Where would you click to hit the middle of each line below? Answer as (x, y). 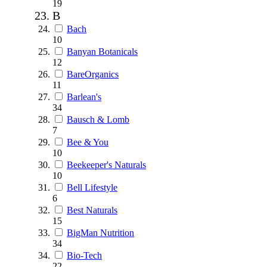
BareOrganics (93, 74)
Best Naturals (92, 210)
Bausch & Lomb (98, 119)
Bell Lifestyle (92, 187)
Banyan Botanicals (102, 51)
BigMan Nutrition (100, 232)
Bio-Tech (84, 255)
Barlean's (84, 97)
